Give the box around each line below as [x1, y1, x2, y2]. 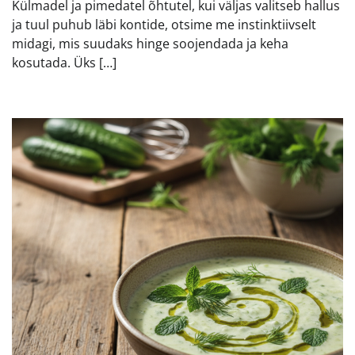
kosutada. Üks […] [12, 54, 116, 72]
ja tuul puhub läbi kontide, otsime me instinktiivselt [12, 16, 316, 34]
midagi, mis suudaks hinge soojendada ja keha [12, 35, 288, 53]
